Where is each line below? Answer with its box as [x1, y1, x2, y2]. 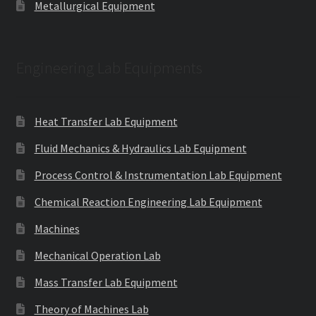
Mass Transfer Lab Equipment [34, 274, 178, 289]
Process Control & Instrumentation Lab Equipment [34, 167, 282, 182]
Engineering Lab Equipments [16, 58, 202, 78]
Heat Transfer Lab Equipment [34, 114, 178, 128]
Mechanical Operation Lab [34, 248, 161, 262]
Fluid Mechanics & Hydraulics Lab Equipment [34, 140, 247, 155]
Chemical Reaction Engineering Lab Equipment [34, 194, 262, 209]
